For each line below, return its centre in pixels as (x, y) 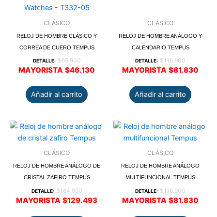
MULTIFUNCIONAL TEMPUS (160, 178)
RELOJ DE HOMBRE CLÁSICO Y (57, 36)
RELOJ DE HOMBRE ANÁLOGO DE (57, 166)
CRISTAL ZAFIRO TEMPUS (57, 178)
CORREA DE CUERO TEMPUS (57, 47)
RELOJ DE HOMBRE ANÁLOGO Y (160, 36)
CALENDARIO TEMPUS (160, 47)
